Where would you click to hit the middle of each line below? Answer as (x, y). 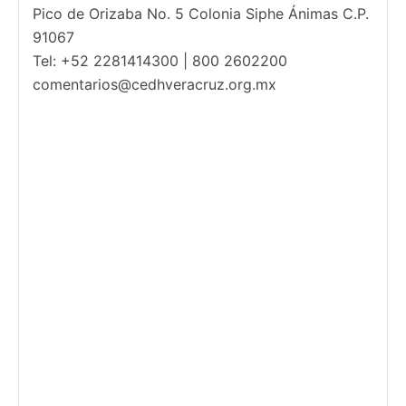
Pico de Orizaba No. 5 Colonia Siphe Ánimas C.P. (201, 14)
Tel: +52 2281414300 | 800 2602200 (160, 61)
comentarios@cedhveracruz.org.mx (155, 85)
